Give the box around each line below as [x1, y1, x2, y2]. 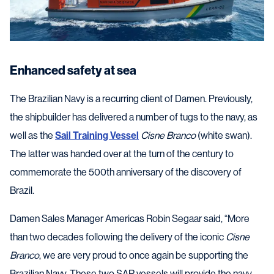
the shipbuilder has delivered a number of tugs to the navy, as [10, 111, 257, 124]
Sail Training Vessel [55, 130, 139, 142]
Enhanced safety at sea [10, 63, 136, 78]
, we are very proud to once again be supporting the [39, 250, 248, 262]
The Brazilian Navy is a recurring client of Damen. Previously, [10, 93, 253, 105]
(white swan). [196, 130, 252, 142]
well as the [10, 130, 55, 142]
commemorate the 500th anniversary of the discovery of [10, 166, 242, 179]
